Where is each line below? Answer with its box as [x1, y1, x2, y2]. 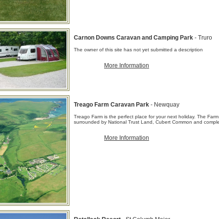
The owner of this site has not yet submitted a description [74, 47, 203, 52]
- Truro [195, 34, 212, 41]
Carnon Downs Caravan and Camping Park [74, 34, 195, 41]
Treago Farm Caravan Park [74, 101, 151, 108]
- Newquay [151, 101, 179, 108]
